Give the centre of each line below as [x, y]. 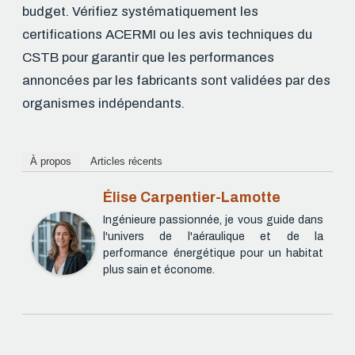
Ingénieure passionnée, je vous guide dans [213, 219]
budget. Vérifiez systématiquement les [140, 11]
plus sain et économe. [159, 269]
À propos [51, 161]
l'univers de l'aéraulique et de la [213, 236]
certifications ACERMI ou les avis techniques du [167, 34]
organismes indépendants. [103, 103]
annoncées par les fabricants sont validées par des [176, 80]
